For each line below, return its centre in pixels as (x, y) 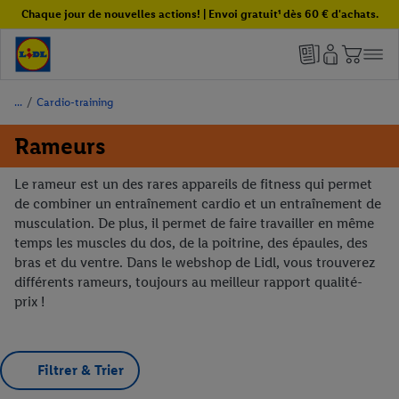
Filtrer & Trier (81, 370)
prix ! (29, 301)
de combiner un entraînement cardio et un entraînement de (198, 204)
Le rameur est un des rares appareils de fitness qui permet (193, 184)
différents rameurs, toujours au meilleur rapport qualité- (188, 282)
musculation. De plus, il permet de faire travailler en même (194, 223)
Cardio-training (75, 102)
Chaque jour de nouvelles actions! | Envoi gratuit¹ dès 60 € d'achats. (199, 14)
